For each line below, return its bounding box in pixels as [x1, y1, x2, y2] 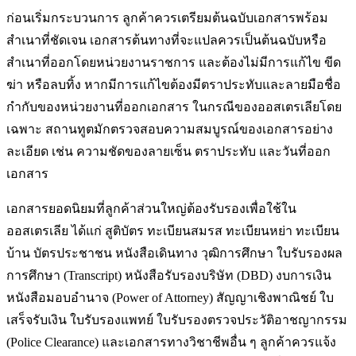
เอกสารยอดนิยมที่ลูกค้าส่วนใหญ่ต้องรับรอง [6, 202, 246, 216]
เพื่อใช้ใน [246, 202, 296, 216]
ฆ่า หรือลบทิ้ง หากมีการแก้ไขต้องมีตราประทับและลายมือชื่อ [6, 78, 341, 92]
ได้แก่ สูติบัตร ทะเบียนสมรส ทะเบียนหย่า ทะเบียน [68, 224, 339, 238]
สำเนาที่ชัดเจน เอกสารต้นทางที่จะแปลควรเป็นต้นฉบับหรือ [6, 33, 327, 48]
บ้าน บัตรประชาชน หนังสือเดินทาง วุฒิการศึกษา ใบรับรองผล [6, 246, 342, 261]
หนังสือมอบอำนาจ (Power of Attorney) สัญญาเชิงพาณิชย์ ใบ [6, 291, 334, 305]
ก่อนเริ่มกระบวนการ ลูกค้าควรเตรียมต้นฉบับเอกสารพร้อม [6, 11, 328, 25]
